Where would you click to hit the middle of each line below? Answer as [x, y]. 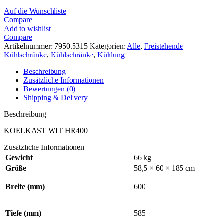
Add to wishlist [27, 28]
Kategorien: [108, 46]
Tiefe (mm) [23, 213]
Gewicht [19, 157]
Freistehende [163, 46]
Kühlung [111, 54]
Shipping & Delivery [55, 97]
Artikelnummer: [29, 46]
